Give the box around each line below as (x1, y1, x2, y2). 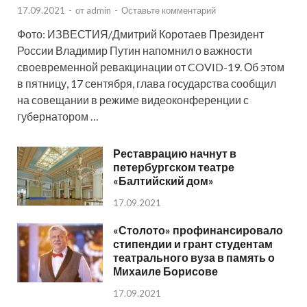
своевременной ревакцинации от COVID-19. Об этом (17, 60, 284, 73)
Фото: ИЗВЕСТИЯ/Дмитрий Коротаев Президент (17, 27, 264, 40)
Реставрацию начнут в (113, 146, 236, 160)
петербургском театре (113, 160, 234, 173)
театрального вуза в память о (113, 250, 275, 264)
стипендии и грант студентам (113, 236, 273, 250)
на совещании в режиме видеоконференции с (17, 93, 249, 106)
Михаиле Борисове (113, 264, 218, 278)
